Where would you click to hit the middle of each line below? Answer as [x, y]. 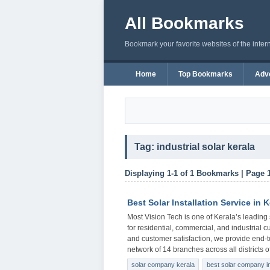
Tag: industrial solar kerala [195, 147]
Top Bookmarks [206, 74]
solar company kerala [163, 265]
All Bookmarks [184, 23]
